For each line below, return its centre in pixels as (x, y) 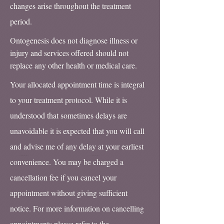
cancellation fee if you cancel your (63, 177)
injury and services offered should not (69, 53)
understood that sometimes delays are (68, 115)
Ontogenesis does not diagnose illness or (74, 40)
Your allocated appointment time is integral (77, 84)
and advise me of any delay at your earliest (77, 146)
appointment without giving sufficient (69, 193)
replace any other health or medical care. (73, 65)
